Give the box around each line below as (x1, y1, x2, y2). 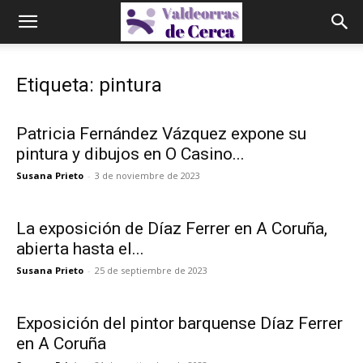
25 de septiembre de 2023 (95, 264, 207, 276)
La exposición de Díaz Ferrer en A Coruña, (16, 219, 327, 238)
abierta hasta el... (16, 239, 144, 258)
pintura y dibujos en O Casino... (16, 144, 245, 164)
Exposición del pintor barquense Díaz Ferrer (16, 314, 343, 333)
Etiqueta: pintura (16, 74, 162, 96)
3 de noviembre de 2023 (95, 169, 200, 181)
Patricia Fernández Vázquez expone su (16, 124, 306, 143)
